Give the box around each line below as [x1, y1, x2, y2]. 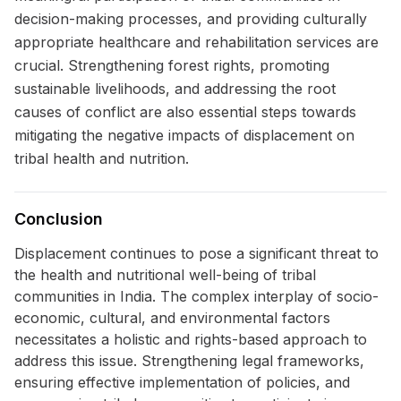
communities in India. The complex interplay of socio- [14, 287, 379, 305]
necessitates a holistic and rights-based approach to [14, 330, 367, 348]
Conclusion [14, 209, 103, 228]
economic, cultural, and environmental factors [14, 309, 330, 327]
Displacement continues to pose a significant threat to [14, 244, 379, 262]
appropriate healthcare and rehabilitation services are [14, 33, 379, 51]
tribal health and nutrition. [14, 149, 189, 167]
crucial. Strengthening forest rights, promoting [14, 56, 329, 74]
